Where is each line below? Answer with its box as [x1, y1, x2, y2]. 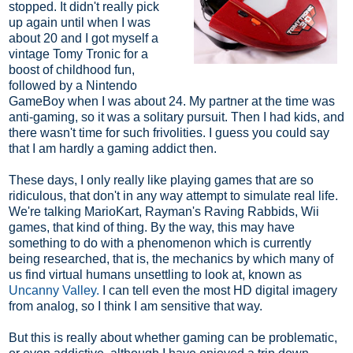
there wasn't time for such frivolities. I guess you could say [9, 125, 329, 139]
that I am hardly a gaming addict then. [9, 141, 217, 155]
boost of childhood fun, [9, 62, 135, 76]
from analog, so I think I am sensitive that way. [9, 299, 262, 313]
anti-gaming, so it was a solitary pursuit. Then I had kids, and [9, 110, 344, 124]
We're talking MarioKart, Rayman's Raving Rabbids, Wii [9, 204, 319, 218]
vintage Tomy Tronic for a [9, 46, 148, 61]
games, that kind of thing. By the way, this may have [9, 220, 295, 234]
